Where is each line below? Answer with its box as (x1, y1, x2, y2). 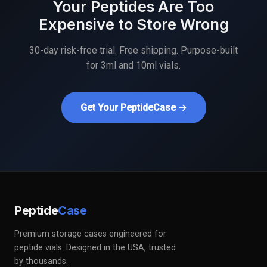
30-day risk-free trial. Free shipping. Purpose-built (29, 45, 238, 57)
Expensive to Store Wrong (38, 15, 229, 34)
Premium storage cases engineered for (14, 229, 166, 240)
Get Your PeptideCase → (80, 102, 187, 114)
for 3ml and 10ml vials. (86, 60, 181, 72)
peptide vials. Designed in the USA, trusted (14, 243, 176, 253)
